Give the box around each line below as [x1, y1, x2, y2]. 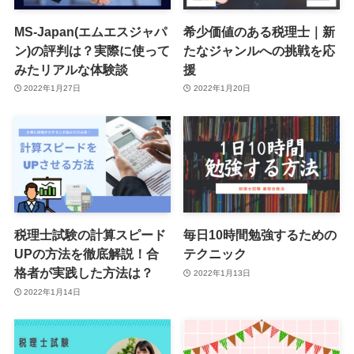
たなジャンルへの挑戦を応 [183, 43, 336, 58]
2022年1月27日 [24, 84, 81, 93]
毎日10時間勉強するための [183, 228, 337, 243]
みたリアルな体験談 [13, 62, 128, 77]
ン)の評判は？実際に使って [13, 43, 170, 58]
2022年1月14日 [24, 287, 81, 296]
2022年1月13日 [193, 268, 250, 277]
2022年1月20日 [193, 84, 250, 93]
